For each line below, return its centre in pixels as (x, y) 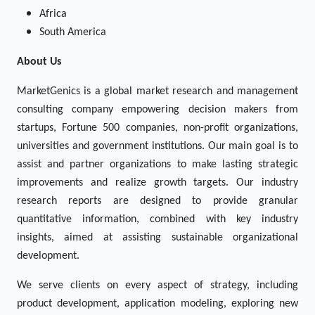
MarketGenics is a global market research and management (157, 91)
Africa (53, 14)
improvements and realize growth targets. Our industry (157, 183)
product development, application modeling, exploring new (157, 304)
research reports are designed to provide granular (157, 201)
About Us (39, 62)
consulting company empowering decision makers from (157, 110)
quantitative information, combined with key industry (157, 219)
